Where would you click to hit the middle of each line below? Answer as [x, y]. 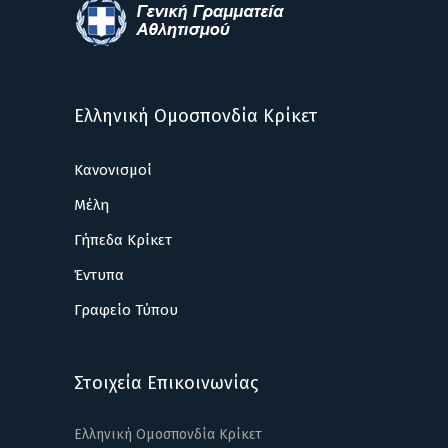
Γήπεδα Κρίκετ [123, 240]
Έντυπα [99, 275]
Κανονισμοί [113, 170]
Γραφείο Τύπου [126, 310]
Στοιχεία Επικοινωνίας [166, 383]
